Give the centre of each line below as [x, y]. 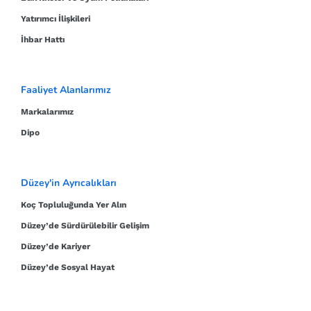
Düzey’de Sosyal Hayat [68, 268]
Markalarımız [47, 112]
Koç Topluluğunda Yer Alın [74, 205]
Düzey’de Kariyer [56, 247]
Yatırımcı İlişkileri [56, 19]
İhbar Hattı [43, 40]
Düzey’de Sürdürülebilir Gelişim [85, 226]
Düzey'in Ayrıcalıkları [69, 183]
